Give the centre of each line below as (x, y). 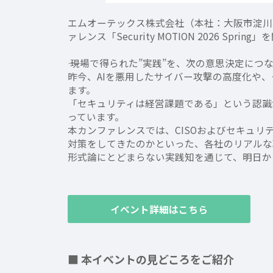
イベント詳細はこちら (159, 209)
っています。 (96, 116)
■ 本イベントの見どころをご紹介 (151, 259)
